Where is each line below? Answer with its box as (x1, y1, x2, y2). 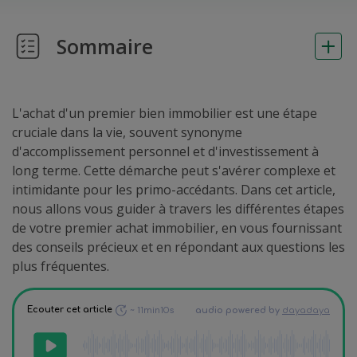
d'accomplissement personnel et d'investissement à (12, 143, 319, 160)
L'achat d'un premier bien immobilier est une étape (12, 104, 317, 122)
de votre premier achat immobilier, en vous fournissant (12, 219, 342, 237)
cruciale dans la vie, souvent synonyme (12, 124, 242, 141)
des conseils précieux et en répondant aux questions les (12, 238, 345, 256)
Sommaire (57, 33, 153, 60)
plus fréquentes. (12, 257, 109, 275)
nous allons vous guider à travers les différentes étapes (12, 200, 344, 218)
